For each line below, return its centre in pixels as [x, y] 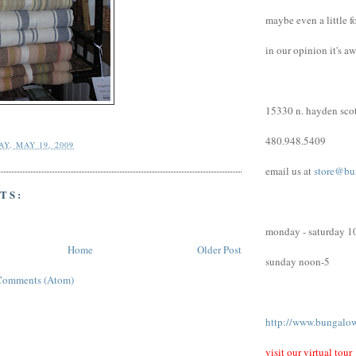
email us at [290, 170]
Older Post [219, 249]
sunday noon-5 [298, 261]
